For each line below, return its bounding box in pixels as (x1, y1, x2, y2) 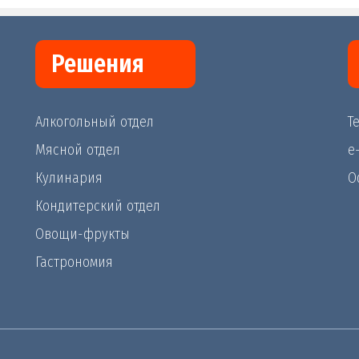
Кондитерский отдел (35, 197, 160, 216)
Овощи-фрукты (35, 225, 130, 244)
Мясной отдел (35, 141, 120, 159)
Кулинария (35, 169, 103, 188)
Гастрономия (35, 253, 113, 272)
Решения (51, 50, 144, 79)
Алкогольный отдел (35, 113, 154, 131)
